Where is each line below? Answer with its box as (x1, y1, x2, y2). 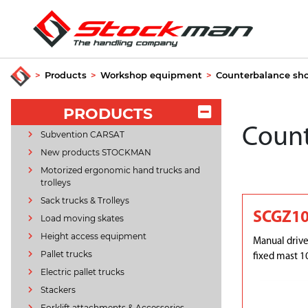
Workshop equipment (100, 69, 202, 80)
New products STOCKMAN (40, 147, 151, 157)
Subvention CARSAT (40, 129, 124, 140)
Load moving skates (40, 213, 124, 223)
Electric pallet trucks (40, 267, 124, 277)
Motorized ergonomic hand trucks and (40, 165, 200, 175)
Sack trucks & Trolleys (40, 195, 129, 206)
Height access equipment (40, 231, 146, 241)
